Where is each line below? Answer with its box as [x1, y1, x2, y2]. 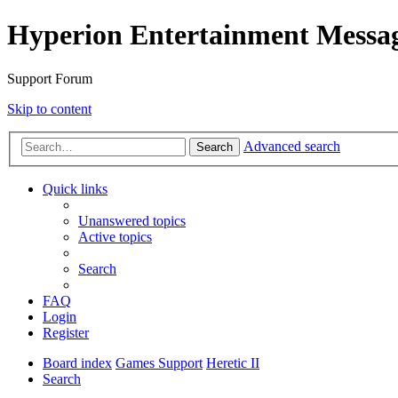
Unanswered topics [78, 213, 186, 229]
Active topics [78, 229, 152, 245]
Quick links [43, 181, 107, 197]
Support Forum [7, 70, 92, 86]
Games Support [115, 355, 203, 371]
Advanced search [243, 139, 340, 155]
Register [43, 325, 89, 341]
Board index [43, 355, 112, 371]
